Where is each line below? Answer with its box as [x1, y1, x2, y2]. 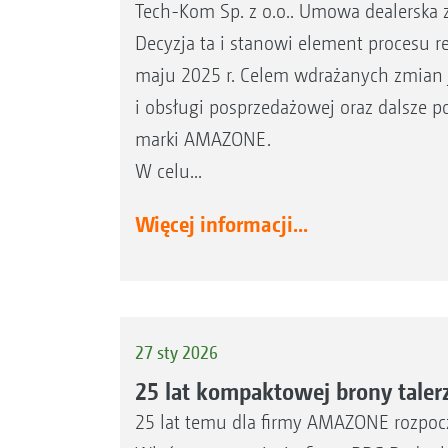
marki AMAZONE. [134, 128, 271, 151]
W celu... [134, 160, 202, 183]
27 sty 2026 [134, 341, 218, 363]
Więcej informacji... [134, 211, 308, 237]
